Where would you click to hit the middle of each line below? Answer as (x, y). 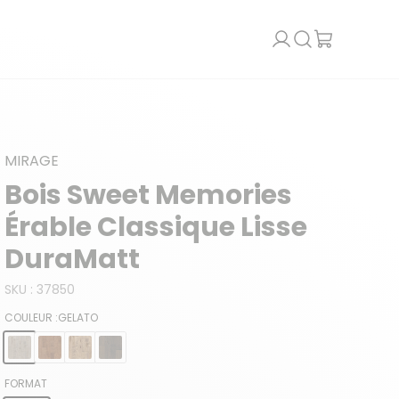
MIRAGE (32, 160)
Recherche (330, 37)
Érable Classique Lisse (156, 227)
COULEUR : (32, 317)
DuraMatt (73, 259)
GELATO (78, 317)
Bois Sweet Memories (149, 195)
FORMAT (26, 383)
